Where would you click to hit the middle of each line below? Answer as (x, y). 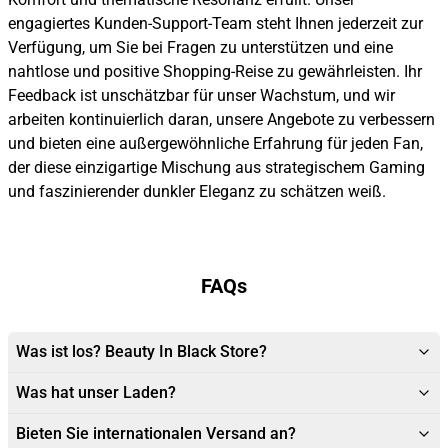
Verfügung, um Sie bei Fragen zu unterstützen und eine (200, 48)
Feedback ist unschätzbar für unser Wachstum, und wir (201, 96)
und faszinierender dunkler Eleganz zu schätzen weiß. (197, 192)
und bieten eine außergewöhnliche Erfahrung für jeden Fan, (215, 144)
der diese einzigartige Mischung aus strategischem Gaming (216, 168)
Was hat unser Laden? (96, 393)
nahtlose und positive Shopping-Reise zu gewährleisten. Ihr (215, 72)
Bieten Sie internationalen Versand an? (156, 434)
